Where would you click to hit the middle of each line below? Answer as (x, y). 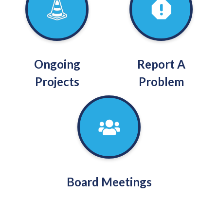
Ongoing (57, 64)
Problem (161, 82)
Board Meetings (109, 182)
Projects (57, 82)
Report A (161, 64)
